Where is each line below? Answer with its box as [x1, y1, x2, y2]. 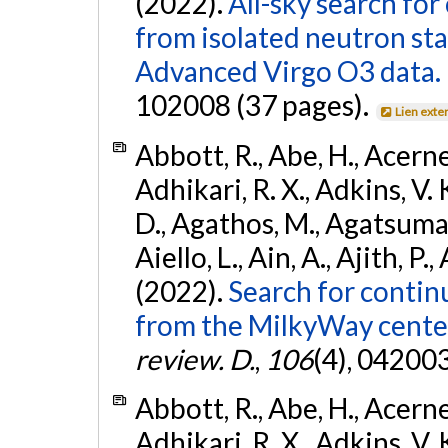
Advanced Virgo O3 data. [134, 54, 441, 89]
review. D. [134, 341, 255, 376]
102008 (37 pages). [134, 88, 374, 123]
